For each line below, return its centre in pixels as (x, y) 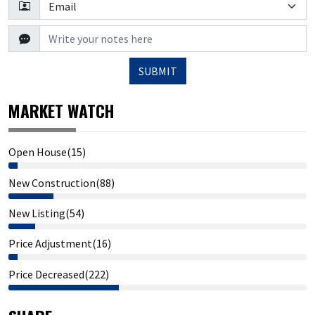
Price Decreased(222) (59, 274)
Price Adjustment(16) (60, 244)
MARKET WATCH (61, 111)
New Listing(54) (46, 213)
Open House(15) (47, 152)
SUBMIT (157, 71)
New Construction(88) (62, 182)
